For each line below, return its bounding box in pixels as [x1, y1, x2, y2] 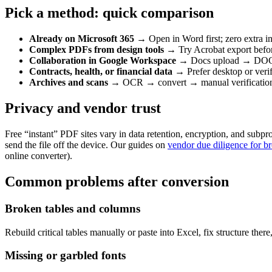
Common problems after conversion [5, 174, 229, 190]
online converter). [5, 151, 72, 161]
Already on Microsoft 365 [29, 33, 134, 44]
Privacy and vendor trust [5, 100, 161, 117]
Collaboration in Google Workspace [29, 55, 176, 66]
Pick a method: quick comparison [5, 5, 214, 21]
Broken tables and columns [5, 202, 140, 215]
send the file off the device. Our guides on [5, 140, 168, 151]
